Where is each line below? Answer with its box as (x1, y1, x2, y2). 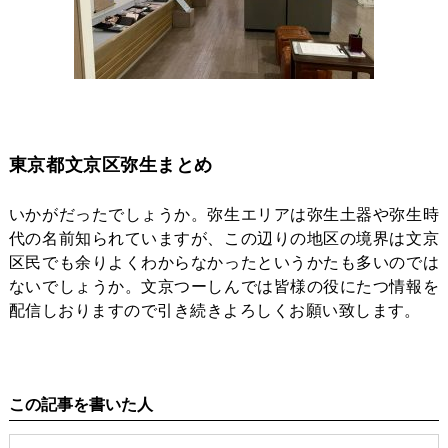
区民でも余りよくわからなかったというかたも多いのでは (8, 253, 440, 271)
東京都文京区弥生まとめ (8, 154, 213, 175)
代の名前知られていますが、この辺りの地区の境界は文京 (8, 229, 440, 247)
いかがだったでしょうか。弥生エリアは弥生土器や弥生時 (8, 205, 440, 223)
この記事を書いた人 (8, 395, 153, 413)
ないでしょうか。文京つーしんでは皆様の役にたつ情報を (8, 277, 440, 295)
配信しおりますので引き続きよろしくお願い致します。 (8, 301, 421, 319)
